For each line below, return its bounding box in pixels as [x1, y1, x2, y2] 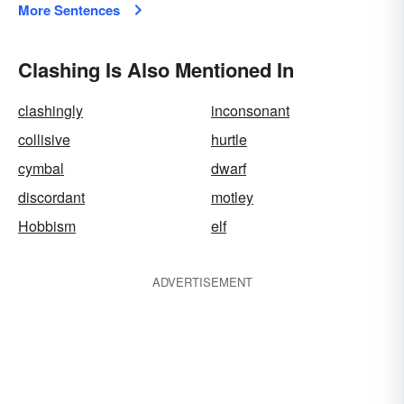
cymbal [18, 158, 64, 179]
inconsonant [211, 100, 289, 121]
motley [211, 187, 253, 207]
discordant [18, 187, 85, 207]
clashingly [18, 100, 83, 121]
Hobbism [18, 216, 76, 236]
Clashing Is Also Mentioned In [18, 55, 294, 84]
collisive [18, 129, 70, 150]
